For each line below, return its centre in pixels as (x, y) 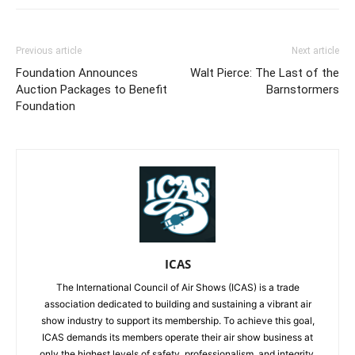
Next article (315, 50)
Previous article (49, 50)
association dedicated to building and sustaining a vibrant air (177, 303)
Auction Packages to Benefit (92, 89)
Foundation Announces (77, 73)
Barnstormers (303, 89)
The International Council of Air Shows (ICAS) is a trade (177, 287)
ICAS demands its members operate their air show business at (177, 337)
